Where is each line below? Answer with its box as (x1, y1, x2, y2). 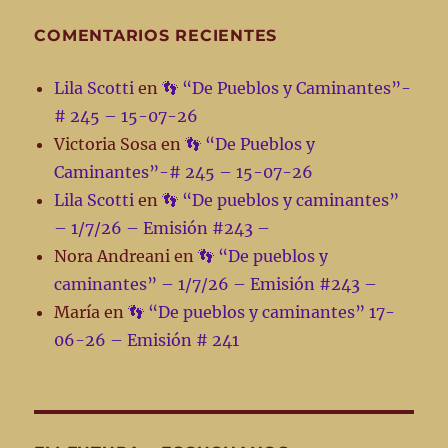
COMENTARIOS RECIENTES (34, 26, 278, 46)
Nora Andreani (54, 246, 171, 267)
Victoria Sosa (54, 134, 158, 155)
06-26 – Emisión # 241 (54, 330, 240, 351)
